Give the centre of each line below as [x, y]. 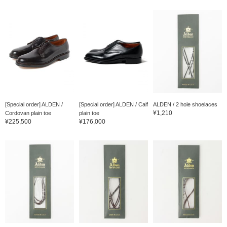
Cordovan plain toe [28, 113]
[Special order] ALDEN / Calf [113, 105]
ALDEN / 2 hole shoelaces [185, 105]
